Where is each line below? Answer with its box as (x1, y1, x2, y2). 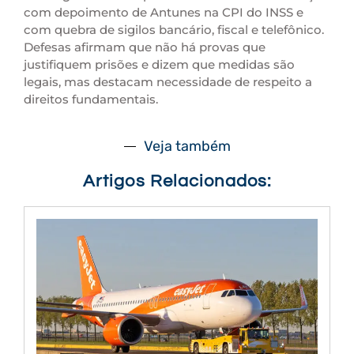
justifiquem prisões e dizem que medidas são (24, 56, 295, 72)
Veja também (143, 137, 231, 156)
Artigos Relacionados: (82, 172, 272, 191)
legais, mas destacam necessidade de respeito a (24, 73, 312, 89)
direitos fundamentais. (24, 91, 158, 107)
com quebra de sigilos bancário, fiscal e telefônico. (24, 21, 324, 37)
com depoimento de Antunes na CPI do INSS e (24, 4, 303, 20)
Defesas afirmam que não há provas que (24, 39, 265, 55)
